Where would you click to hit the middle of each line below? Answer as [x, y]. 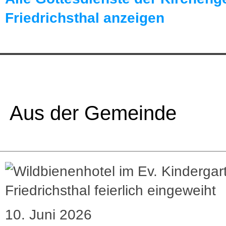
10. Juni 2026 [48, 215]
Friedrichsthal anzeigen [85, 18]
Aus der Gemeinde [91, 113]
